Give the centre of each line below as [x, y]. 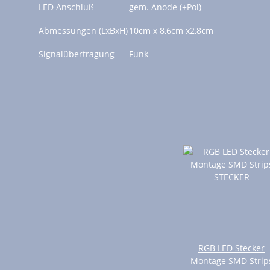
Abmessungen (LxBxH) [83, 31]
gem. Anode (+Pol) [165, 7]
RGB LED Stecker [231, 248]
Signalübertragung [77, 54]
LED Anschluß [66, 7]
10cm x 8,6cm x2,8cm [171, 31]
